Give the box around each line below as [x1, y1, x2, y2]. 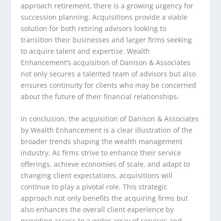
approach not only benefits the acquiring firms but [21, 193, 188, 203]
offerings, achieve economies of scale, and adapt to [21, 159, 190, 169]
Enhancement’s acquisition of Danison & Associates [21, 57, 191, 67]
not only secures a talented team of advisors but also [21, 69, 196, 78]
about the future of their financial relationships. [21, 91, 180, 101]
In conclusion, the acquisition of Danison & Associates [21, 114, 199, 124]
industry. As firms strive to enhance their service [21, 148, 182, 158]
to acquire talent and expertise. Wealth [21, 46, 150, 56]
